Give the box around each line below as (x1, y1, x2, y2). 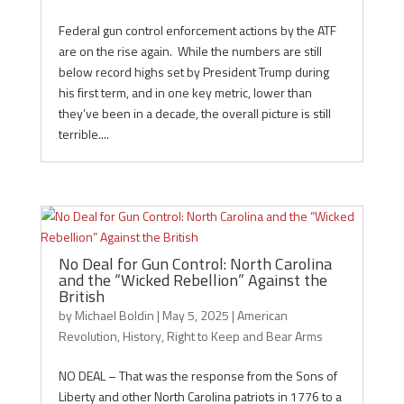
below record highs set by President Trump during (58, 62, 329, 81)
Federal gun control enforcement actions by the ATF (58, 21, 336, 40)
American (236, 306, 288, 325)
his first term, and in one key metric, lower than (58, 83, 312, 102)
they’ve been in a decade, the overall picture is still (58, 104, 331, 123)
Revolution (58, 326, 117, 345)
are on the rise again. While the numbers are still (58, 41, 322, 60)
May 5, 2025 (161, 306, 229, 325)
